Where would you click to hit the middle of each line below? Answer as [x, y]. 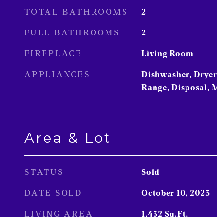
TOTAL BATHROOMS [76, 12]
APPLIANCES [57, 74]
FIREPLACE [53, 53]
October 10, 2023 [176, 193]
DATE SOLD [54, 193]
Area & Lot [68, 138]
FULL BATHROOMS [72, 32]
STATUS [44, 172]
